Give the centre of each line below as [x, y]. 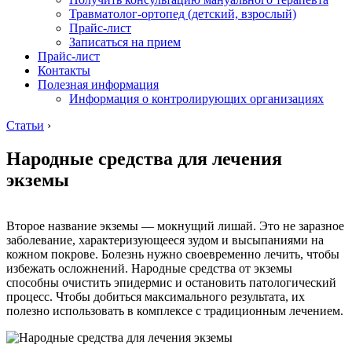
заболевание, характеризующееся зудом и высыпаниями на [165, 240]
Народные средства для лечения [144, 158]
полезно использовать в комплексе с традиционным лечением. [175, 310]
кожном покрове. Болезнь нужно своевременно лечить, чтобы [173, 254]
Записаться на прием [125, 42]
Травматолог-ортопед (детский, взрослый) [183, 13]
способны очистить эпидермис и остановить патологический [171, 282]
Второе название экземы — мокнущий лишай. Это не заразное [175, 225]
